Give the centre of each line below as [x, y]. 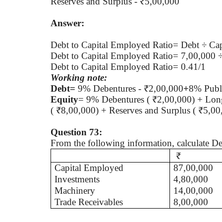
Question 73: [76, 132]
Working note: [79, 77]
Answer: [67, 23]
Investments [77, 179]
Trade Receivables [89, 202]
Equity [64, 99]
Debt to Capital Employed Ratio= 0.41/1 [128, 66]
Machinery [75, 190]
